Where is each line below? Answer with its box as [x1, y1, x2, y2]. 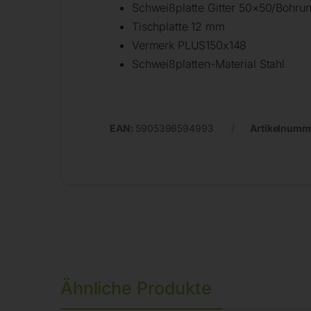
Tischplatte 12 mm [132, 19, 225, 34]
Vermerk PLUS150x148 [132, 38, 247, 53]
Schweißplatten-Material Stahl [132, 57, 285, 72]
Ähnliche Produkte [60, 277, 212, 299]
